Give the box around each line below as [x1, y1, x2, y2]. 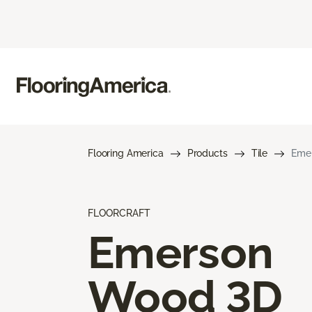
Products [187, 147, 228, 159]
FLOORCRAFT [88, 207, 150, 219]
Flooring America [88, 147, 164, 159]
